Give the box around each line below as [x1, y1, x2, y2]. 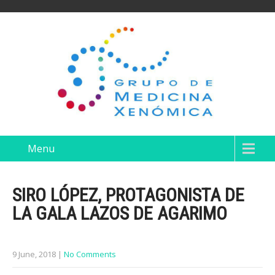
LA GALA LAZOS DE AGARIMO [12, 203, 227, 224]
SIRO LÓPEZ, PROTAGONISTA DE [12, 184, 244, 206]
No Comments [64, 249, 116, 260]
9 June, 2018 [12, 249, 56, 260]
